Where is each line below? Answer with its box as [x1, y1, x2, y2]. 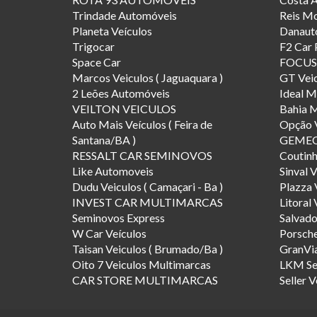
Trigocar [72, 39, 115, 53]
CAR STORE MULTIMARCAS [72, 272, 218, 287]
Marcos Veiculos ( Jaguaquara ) [72, 70, 223, 84]
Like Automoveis [72, 163, 154, 178]
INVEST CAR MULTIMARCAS [72, 195, 223, 209]
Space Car [72, 54, 121, 69]
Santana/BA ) [72, 132, 136, 146]
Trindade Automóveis [72, 8, 177, 22]
